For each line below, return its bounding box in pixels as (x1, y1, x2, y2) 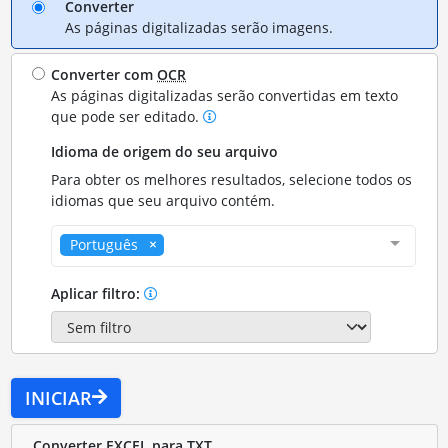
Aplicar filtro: (51, 283, 145, 303)
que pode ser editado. (51, 106, 204, 126)
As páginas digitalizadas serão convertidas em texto (51, 85, 399, 105)
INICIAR (24, 385, 92, 410)
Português (70, 234, 139, 254)
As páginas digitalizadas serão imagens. (64, 17, 333, 37)
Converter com (51, 64, 158, 84)
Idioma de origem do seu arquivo (51, 141, 279, 161)
